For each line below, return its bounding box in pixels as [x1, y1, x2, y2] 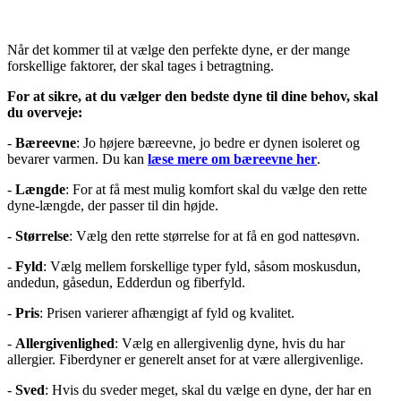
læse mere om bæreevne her [148, 151, 317, 167]
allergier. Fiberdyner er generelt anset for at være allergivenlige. [7, 352, 363, 368]
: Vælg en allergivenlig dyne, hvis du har [115, 336, 345, 352]
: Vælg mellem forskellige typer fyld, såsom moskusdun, [43, 259, 361, 275]
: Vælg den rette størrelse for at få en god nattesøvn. [69, 228, 360, 244]
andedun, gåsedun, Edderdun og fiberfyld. [7, 275, 245, 291]
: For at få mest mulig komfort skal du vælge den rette [65, 182, 367, 198]
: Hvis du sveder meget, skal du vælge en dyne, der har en [45, 382, 371, 398]
